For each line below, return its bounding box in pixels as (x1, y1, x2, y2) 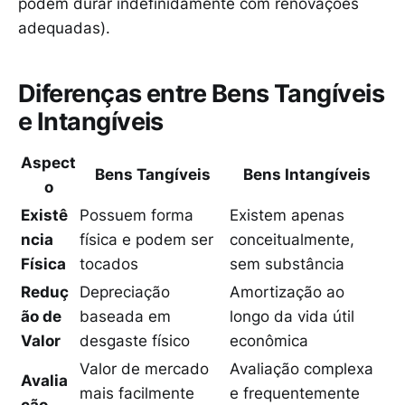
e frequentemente (230, 383, 360, 402)
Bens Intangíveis (243, 165, 371, 184)
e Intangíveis (18, 107, 164, 137)
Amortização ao (230, 282, 344, 301)
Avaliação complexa (230, 359, 373, 378)
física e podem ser (80, 230, 213, 249)
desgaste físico (80, 331, 190, 350)
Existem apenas (230, 205, 344, 224)
